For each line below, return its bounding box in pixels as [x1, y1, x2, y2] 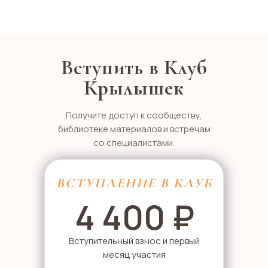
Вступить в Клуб [60, 55, 208, 80]
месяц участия [102, 248, 166, 261]
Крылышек [84, 75, 184, 100]
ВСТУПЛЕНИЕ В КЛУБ [56, 175, 212, 191]
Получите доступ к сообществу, [66, 108, 202, 121]
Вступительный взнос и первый [68, 234, 200, 247]
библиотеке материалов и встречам [57, 122, 211, 135]
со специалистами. [93, 136, 175, 149]
